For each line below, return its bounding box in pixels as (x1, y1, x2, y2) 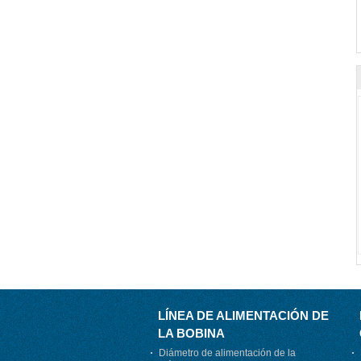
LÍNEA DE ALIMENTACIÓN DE (158, 309, 329, 322)
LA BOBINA (158, 326, 225, 340)
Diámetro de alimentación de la (159, 347, 296, 359)
